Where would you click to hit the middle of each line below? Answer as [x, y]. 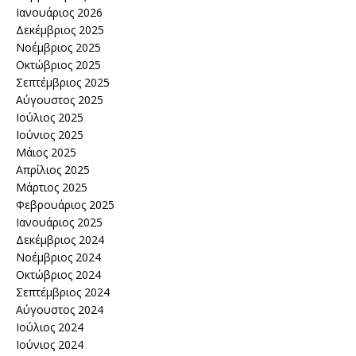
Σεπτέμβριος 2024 [63, 292]
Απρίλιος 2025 [53, 170]
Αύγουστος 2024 [60, 310]
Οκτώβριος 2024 [58, 275]
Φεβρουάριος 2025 [65, 205]
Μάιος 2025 [46, 152]
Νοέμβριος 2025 [58, 47]
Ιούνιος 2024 [50, 344]
